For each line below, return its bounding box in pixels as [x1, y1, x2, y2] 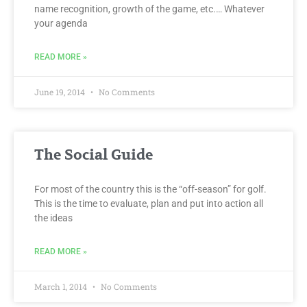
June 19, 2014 [34, 86, 87, 97]
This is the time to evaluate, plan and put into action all [34, 197, 263, 209]
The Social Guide [34, 145, 153, 164]
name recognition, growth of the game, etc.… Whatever [34, 3, 265, 14]
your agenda [34, 17, 88, 29]
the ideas [34, 212, 73, 223]
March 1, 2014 [34, 280, 89, 292]
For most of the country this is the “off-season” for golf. [34, 183, 267, 195]
